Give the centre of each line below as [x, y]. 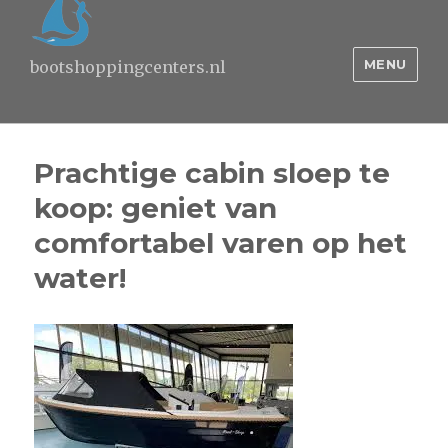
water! [80, 278]
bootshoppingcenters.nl [128, 67]
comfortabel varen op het [221, 243]
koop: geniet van [156, 208]
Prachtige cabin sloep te [212, 173]
